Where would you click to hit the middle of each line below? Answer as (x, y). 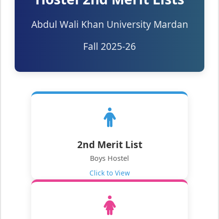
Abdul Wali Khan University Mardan (109, 24)
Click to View (109, 173)
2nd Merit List (109, 145)
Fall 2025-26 (109, 46)
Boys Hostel (109, 158)
